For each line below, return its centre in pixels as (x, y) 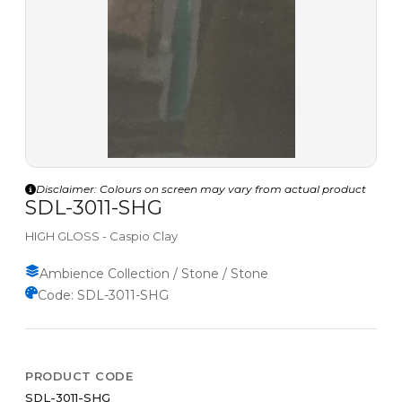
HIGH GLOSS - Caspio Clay (101, 236)
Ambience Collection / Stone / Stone (154, 274)
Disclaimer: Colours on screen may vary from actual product (201, 189)
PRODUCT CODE (79, 376)
